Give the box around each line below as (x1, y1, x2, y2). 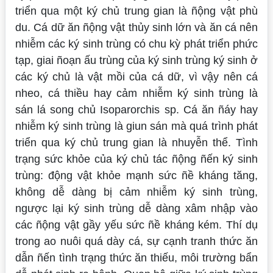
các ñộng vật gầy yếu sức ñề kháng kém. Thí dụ (15, 219, 258, 231)
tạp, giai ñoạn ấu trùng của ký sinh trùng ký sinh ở (15, 54, 258, 66)
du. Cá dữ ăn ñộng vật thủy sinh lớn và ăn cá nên (15, 21, 258, 34)
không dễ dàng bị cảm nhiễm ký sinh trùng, (15, 186, 258, 198)
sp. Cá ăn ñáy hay (164, 104, 258, 116)
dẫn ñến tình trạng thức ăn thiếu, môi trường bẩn (15, 252, 258, 264)
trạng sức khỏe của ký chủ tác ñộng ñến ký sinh (15, 153, 258, 165)
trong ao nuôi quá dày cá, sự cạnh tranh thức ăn (15, 235, 258, 247)
